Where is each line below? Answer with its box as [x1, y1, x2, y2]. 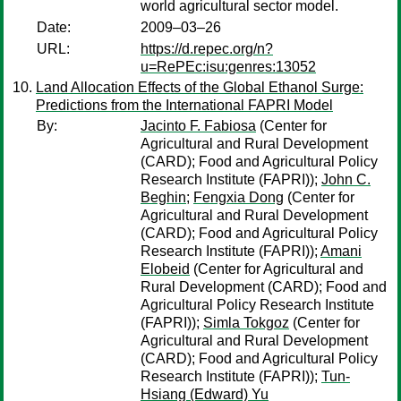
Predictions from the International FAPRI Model [36, 98, 333, 113]
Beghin [141, 190, 186, 205]
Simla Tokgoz [203, 315, 289, 330]
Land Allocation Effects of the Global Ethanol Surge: [36, 80, 363, 95]
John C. [321, 172, 371, 187]
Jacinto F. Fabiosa [141, 118, 256, 133]
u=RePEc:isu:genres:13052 [141, 59, 316, 74]
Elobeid [141, 261, 190, 277]
